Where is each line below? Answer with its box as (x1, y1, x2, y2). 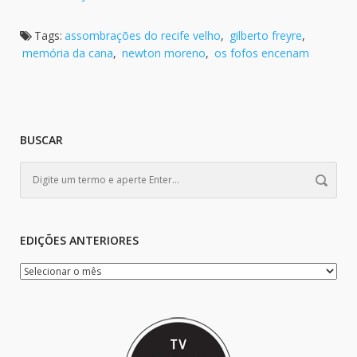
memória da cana (22, 45, 113, 61)
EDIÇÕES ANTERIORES (20, 233, 139, 248)
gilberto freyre (229, 28, 302, 43)
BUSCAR (20, 132, 63, 147)
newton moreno (122, 45, 206, 61)
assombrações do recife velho (65, 28, 221, 43)
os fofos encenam (214, 45, 309, 61)
